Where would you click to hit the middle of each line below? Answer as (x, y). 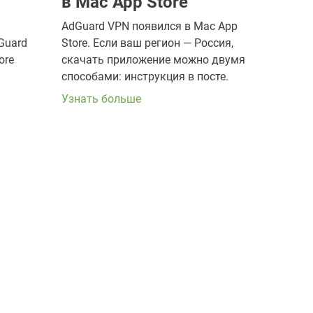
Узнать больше (101, 99)
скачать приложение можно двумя (153, 59)
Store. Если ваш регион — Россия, (147, 43)
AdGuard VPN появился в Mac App (150, 26)
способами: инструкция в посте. (145, 76)
